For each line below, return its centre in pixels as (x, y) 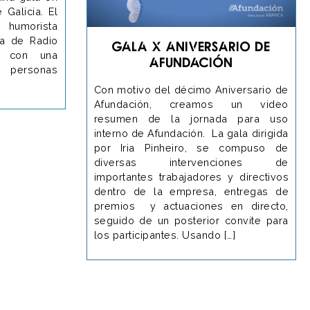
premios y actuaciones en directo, (191, 206)
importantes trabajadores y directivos (191, 176)
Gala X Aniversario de (191, 46)
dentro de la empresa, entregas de (191, 191)
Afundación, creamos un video (191, 104)
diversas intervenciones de (191, 162)
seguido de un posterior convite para (191, 220)
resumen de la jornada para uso (191, 118)
